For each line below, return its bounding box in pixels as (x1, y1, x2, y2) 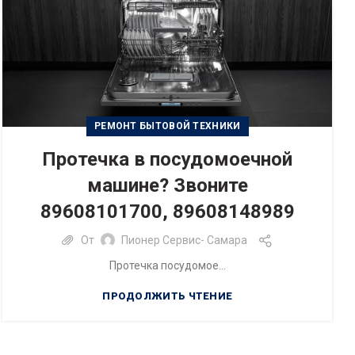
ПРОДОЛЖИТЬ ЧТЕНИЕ (102, 289, 233, 302)
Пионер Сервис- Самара (120, 234, 247, 247)
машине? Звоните (86, 174, 248, 197)
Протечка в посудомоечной (42, 147, 293, 170)
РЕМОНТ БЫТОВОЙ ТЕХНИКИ (94, 120, 241, 132)
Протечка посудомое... (109, 258, 226, 272)
